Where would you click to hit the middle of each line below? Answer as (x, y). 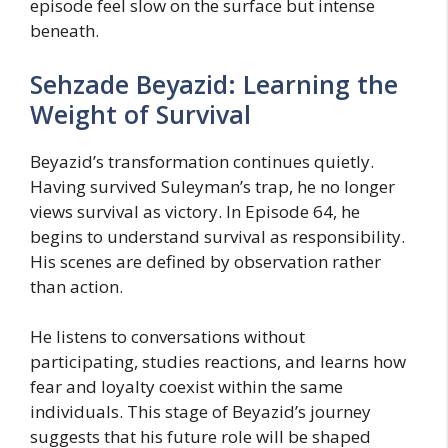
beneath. (64, 31)
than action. (76, 286)
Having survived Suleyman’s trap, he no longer (212, 186)
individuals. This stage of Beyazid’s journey (200, 412)
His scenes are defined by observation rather (205, 261)
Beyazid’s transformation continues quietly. (202, 161)
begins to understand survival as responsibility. (217, 236)
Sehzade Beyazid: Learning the (214, 83)
